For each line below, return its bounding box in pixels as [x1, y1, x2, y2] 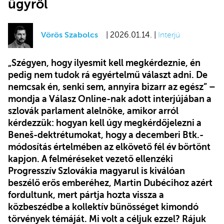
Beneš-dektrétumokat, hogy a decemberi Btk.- [8, 129, 203, 140]
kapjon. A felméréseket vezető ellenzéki [8, 153, 173, 164]
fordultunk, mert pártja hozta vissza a [8, 189, 164, 200]
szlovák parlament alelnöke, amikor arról [8, 105, 178, 116]
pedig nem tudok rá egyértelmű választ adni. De [8, 69, 207, 80]
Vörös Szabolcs [41, 30, 98, 40]
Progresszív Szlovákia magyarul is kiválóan [8, 165, 185, 176]
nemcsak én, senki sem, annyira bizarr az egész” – [8, 81, 215, 92]
